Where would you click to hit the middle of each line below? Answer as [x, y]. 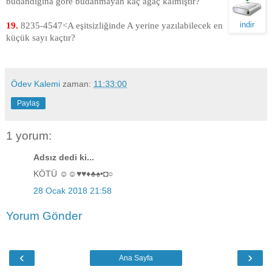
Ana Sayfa [136, 258]
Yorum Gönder [44, 216]
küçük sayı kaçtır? [41, 37]
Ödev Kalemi [36, 83]
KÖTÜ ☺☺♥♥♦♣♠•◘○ [73, 174]
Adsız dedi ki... [64, 158]
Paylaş [28, 103]
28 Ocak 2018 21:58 [73, 190]
